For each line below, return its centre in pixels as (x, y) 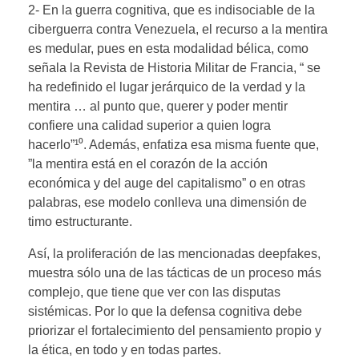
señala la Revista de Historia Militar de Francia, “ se (174, 67)
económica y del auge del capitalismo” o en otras (167, 183)
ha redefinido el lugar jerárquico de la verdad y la (167, 87)
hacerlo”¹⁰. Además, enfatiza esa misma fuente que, (173, 144)
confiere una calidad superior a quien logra (149, 125)
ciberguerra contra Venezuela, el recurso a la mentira (178, 29)
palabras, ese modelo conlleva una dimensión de (167, 202)
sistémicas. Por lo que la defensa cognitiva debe (165, 311)
